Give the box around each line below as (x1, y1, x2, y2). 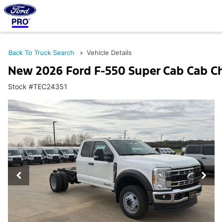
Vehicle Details (87, 49, 132, 56)
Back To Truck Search (8, 49, 74, 56)
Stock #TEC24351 (8, 82, 67, 91)
